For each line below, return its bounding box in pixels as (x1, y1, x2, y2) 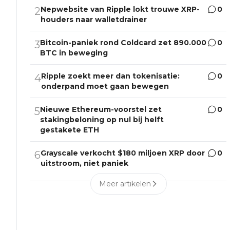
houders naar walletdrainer (41, 15, 147, 25)
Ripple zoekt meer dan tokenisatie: (41, 71, 180, 81)
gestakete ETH (40, 125, 100, 135)
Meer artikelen (99, 179, 151, 189)
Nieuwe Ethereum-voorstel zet (40, 105, 162, 114)
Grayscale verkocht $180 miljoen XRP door (41, 148, 205, 158)
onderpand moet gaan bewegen (41, 82, 169, 91)
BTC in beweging (40, 48, 108, 58)
